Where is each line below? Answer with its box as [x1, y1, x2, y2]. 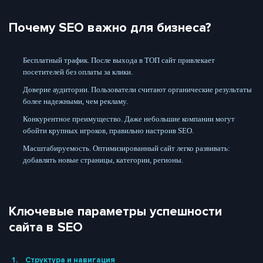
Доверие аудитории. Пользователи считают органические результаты [23, 85, 252, 94]
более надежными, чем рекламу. [23, 96, 128, 106]
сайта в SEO [9, 219, 83, 235]
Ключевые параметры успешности [9, 203, 222, 220]
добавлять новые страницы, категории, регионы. [23, 155, 183, 164]
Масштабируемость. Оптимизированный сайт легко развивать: [23, 143, 230, 153]
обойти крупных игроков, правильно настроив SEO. [23, 126, 194, 135]
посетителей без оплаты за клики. [23, 67, 133, 76]
